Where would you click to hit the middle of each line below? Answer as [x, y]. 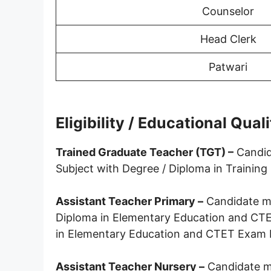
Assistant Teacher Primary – [129, 201]
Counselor [228, 11]
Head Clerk [228, 39]
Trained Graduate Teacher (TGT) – [145, 152]
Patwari [228, 67]
